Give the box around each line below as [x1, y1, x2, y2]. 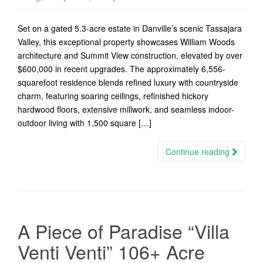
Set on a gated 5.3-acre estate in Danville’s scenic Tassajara [18, 22, 242, 34]
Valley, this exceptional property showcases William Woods [18, 36, 235, 48]
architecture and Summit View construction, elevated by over [18, 49, 242, 61]
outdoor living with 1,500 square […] [18, 117, 151, 129]
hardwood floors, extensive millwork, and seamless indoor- [18, 103, 234, 115]
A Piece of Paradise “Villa [18, 217, 230, 244]
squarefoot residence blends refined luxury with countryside [18, 76, 238, 88]
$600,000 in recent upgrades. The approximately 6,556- [18, 63, 225, 75]
